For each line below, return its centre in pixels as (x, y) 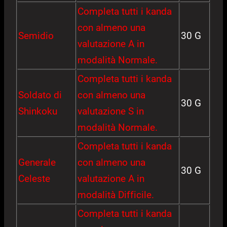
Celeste (34, 179)
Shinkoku (38, 111)
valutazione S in (111, 111)
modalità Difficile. (116, 195)
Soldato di (40, 95)
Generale (37, 163)
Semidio (36, 36)
